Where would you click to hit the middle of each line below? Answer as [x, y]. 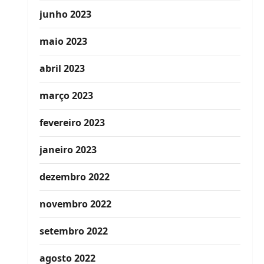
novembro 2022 [75, 204]
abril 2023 [62, 68]
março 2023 [66, 95]
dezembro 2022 [74, 177]
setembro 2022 [73, 231]
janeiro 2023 [68, 150]
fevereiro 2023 [72, 123]
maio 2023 [63, 41]
